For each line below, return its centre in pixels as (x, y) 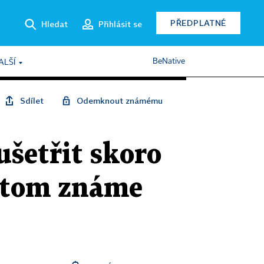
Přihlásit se (120, 24)
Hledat (55, 24)
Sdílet (32, 100)
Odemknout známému (120, 100)
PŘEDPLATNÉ (198, 23)
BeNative (169, 61)
